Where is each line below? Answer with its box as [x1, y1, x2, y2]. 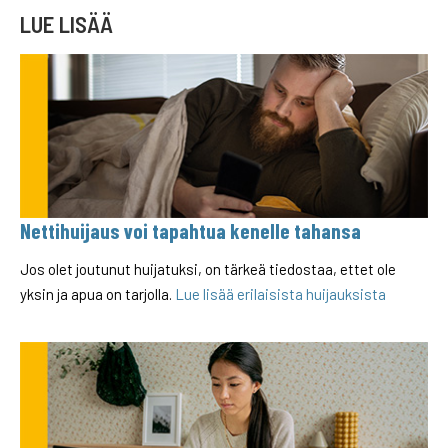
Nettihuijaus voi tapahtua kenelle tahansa [20, 217, 361, 243]
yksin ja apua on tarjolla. [20, 285, 175, 304]
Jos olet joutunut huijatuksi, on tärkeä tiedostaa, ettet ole [20, 260, 396, 279]
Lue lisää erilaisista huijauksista [175, 285, 386, 304]
